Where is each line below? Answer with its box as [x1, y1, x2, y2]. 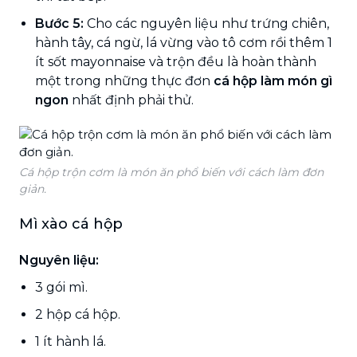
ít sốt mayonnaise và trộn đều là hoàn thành [35, 53, 316, 69]
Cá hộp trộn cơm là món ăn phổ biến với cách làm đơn [19, 164, 324, 179]
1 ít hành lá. [35, 333, 106, 349]
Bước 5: [35, 15, 84, 31]
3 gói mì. [35, 279, 88, 295]
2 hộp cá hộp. [35, 306, 120, 322]
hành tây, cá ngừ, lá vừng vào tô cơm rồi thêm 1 [35, 34, 332, 50]
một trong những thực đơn [35, 73, 214, 88]
